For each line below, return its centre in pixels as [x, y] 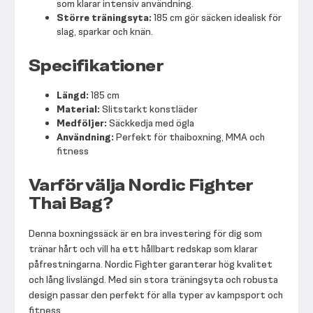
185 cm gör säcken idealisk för [217, 18]
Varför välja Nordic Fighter [140, 185]
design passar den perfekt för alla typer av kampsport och [156, 296]
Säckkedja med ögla [151, 124]
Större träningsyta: [104, 18]
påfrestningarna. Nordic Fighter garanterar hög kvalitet [151, 265]
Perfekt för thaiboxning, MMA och [189, 138]
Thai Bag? [71, 203]
